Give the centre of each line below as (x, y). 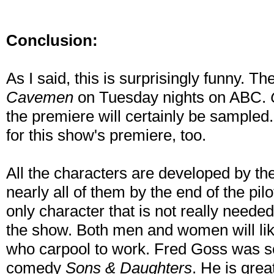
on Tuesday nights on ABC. (172, 98)
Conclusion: (52, 41)
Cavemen (40, 98)
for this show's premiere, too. (106, 135)
